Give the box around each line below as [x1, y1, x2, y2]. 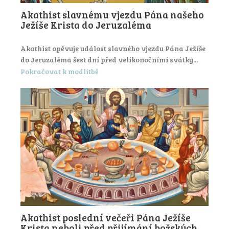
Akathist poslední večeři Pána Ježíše [20, 211, 191, 224]
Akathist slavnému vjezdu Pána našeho [20, 8, 204, 21]
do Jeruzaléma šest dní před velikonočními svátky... [20, 55, 198, 65]
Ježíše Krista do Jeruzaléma [20, 18, 151, 32]
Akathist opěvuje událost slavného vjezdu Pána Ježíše [20, 43, 205, 54]
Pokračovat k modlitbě [20, 66, 99, 76]
